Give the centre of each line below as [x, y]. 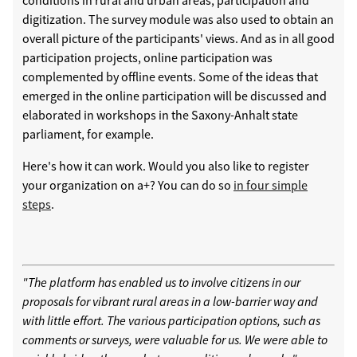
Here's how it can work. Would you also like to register [166, 165]
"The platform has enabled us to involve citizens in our [161, 282]
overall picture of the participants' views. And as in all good [178, 38]
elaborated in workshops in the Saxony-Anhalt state [160, 114]
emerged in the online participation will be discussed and [175, 95]
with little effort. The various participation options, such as [171, 320]
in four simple [271, 184]
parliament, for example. [88, 133]
